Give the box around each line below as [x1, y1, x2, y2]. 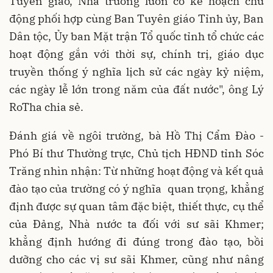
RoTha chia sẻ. [9, 99, 88, 114]
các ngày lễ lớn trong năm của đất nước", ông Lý [9, 82, 264, 96]
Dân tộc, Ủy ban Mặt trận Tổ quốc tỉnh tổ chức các [9, 29, 264, 43]
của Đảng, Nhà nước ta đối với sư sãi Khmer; [9, 216, 264, 231]
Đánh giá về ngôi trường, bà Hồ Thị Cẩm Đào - [9, 128, 264, 143]
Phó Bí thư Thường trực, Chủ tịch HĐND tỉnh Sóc [9, 146, 264, 160]
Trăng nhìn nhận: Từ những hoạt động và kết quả [9, 163, 264, 178]
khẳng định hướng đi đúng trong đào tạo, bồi [9, 234, 264, 249]
